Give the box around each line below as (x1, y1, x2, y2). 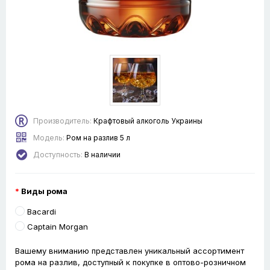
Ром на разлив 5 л (66, 133, 130, 143)
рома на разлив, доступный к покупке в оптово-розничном (15, 257, 246, 268)
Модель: (33, 133, 64, 143)
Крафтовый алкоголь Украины (93, 116, 202, 126)
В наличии (84, 150, 121, 160)
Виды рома (21, 186, 67, 196)
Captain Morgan (27, 222, 88, 232)
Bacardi (27, 207, 56, 217)
